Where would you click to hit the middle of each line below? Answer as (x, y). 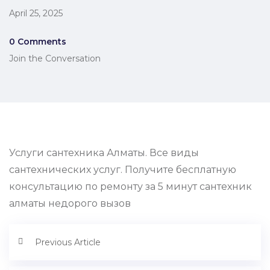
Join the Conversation (55, 59)
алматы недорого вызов (70, 204)
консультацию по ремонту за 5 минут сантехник (130, 187)
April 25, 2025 (36, 14)
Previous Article (68, 243)
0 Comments (38, 42)
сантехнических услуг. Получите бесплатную (123, 170)
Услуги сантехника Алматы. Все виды (104, 153)
